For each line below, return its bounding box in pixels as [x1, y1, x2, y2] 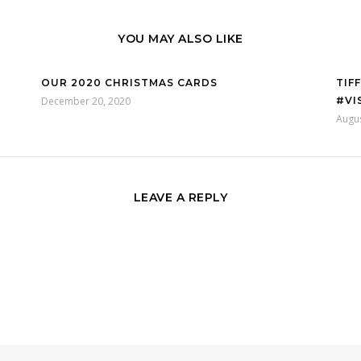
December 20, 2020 [40, 94, 131, 108]
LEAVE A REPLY [133, 190, 228, 205]
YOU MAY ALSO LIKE [118, 31, 243, 46]
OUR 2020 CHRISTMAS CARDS [40, 77, 218, 89]
